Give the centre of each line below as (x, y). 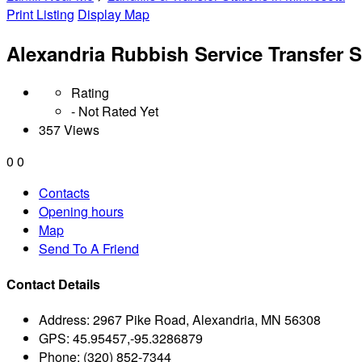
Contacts (64, 192)
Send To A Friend (89, 248)
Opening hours (81, 211)
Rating (90, 92)
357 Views (69, 129)
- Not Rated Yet (115, 111)
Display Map (114, 14)
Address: (64, 320)
